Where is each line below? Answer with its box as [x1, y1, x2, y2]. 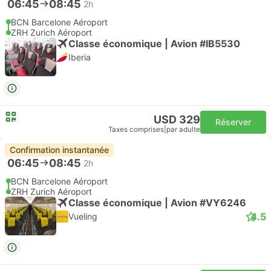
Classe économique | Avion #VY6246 [68, 196, 246, 209]
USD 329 [154, 113, 200, 126]
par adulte [166, 125, 200, 134]
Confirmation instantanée [10, 145, 109, 155]
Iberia [68, 52, 91, 62]
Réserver [215, 117, 251, 127]
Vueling [68, 211, 97, 221]
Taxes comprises [108, 125, 164, 134]
